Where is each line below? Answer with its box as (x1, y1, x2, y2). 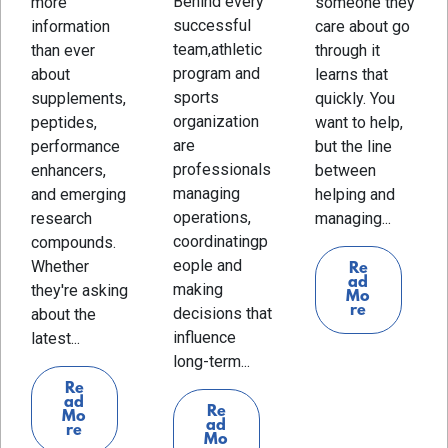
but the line (314, 136, 392, 156)
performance (31, 136, 120, 156)
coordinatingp (172, 231, 268, 251)
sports (172, 87, 219, 107)
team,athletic (172, 39, 262, 59)
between (314, 160, 376, 180)
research (31, 208, 92, 228)
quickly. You (314, 88, 395, 108)
